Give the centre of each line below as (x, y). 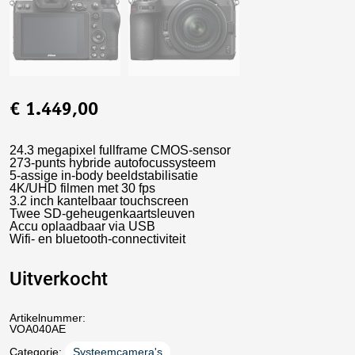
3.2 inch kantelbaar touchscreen (99, 201)
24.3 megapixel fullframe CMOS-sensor (120, 150)
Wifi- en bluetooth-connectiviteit (97, 239)
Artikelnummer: (48, 318)
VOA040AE (38, 329)
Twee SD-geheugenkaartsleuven (102, 214)
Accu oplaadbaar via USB (82, 226)
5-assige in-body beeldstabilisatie (104, 176)
